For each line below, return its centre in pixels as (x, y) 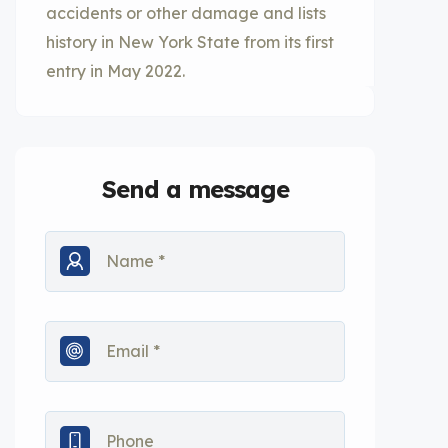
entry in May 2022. (115, 71)
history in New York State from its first (190, 42)
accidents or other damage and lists (186, 13)
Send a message (195, 189)
